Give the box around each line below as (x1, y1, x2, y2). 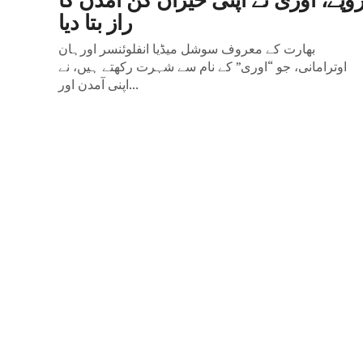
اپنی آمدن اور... (129, 75, 139, 93)
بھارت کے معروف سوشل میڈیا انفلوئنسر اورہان (58, 40, 315, 58)
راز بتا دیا (58, 5, 133, 36)
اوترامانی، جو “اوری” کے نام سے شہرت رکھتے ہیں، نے (58, 58, 347, 75)
